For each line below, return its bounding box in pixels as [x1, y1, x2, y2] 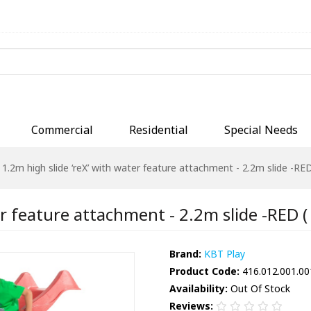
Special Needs [224, 121, 298, 137]
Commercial [31, 121, 93, 137]
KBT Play [204, 247, 245, 261]
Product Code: [169, 264, 239, 278]
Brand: [169, 247, 201, 261]
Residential [129, 121, 188, 137]
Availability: [169, 282, 228, 296]
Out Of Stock [228, 282, 290, 296]
